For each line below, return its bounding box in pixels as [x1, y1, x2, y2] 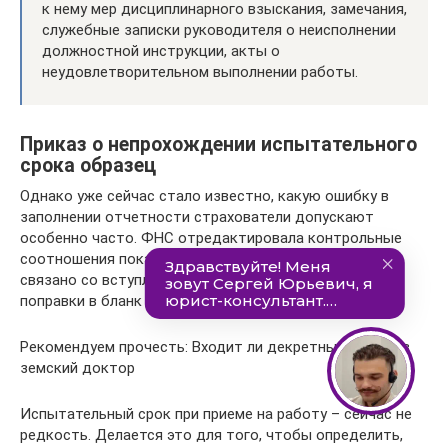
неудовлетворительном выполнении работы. [42, 62, 358, 81]
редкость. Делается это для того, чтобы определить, [20, 425, 403, 444]
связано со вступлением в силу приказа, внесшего [20, 270, 372, 289]
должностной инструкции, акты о [42, 41, 280, 60]
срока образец [20, 154, 156, 177]
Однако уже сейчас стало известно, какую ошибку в [20, 186, 389, 205]
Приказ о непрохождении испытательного [20, 133, 417, 156]
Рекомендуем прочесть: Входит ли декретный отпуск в [20, 337, 410, 356]
